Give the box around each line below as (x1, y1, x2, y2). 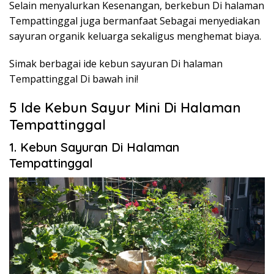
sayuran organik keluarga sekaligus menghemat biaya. (9, 29, 261, 43)
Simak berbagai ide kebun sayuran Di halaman (9, 57, 223, 71)
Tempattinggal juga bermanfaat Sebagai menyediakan (9, 14, 260, 28)
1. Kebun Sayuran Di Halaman (9, 139, 179, 155)
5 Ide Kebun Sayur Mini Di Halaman (9, 99, 241, 117)
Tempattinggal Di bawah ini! (9, 72, 138, 86)
